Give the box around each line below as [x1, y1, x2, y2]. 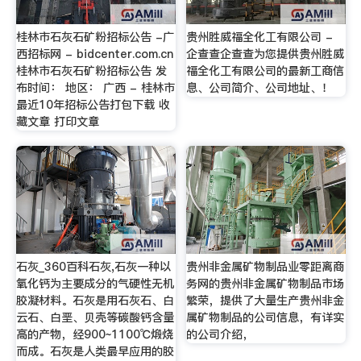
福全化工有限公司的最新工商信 [186, 62, 345, 79]
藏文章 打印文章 [15, 113, 99, 130]
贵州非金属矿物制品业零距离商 [186, 259, 345, 276]
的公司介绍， [186, 326, 255, 343]
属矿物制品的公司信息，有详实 [186, 309, 345, 326]
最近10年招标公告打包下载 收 [15, 96, 170, 113]
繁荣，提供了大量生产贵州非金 [186, 293, 345, 309]
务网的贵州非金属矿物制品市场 [186, 276, 345, 293]
